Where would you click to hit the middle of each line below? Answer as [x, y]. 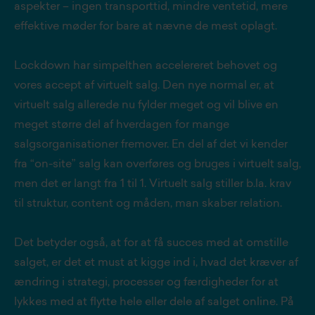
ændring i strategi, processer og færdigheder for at [146, 283]
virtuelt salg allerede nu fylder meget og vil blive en [146, 105]
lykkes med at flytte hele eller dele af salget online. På [154, 302]
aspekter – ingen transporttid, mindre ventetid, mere [151, 7]
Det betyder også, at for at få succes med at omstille [151, 243]
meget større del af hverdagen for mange [122, 125]
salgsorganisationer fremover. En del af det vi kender [151, 145]
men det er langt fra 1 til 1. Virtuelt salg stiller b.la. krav [153, 184]
